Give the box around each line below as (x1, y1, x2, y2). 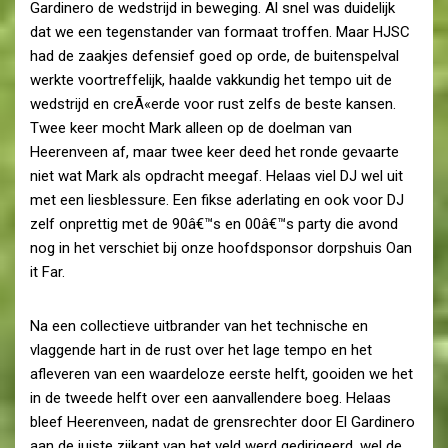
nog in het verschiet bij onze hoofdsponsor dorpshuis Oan (30, 238, 412, 257)
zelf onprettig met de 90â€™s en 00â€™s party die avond (30, 214, 398, 233)
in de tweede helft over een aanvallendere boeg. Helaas (30, 388, 391, 407)
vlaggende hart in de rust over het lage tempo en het (30, 340, 372, 359)
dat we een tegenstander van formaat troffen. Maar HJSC (30, 22, 410, 41)
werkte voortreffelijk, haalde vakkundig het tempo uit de (30, 70, 392, 89)
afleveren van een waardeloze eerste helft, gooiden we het (30, 364, 413, 383)
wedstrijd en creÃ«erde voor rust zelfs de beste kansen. (30, 94, 396, 113)
